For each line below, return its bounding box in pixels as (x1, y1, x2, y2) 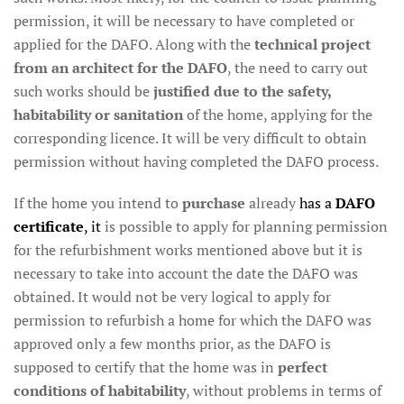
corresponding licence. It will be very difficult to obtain (14, 128, 367, 148)
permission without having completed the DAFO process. (14, 151, 379, 171)
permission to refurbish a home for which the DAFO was (14, 310, 372, 330)
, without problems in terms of (186, 381, 381, 400)
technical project (254, 34, 371, 54)
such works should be (14, 81, 150, 101)
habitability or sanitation (14, 105, 183, 124)
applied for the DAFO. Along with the (14, 34, 254, 54)
